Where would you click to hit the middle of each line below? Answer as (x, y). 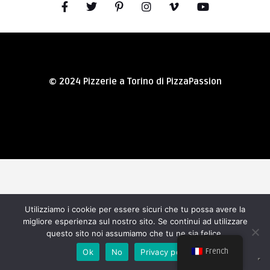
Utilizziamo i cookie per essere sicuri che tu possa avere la (135, 209)
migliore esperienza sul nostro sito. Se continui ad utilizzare (135, 221)
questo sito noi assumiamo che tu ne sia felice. (135, 233)
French (217, 251)
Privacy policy (167, 252)
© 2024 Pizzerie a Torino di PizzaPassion (135, 81)
